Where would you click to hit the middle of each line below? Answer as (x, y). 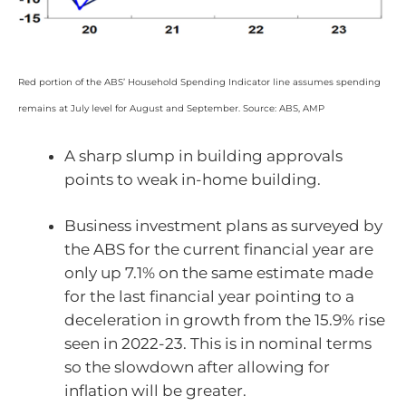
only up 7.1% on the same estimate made (219, 273)
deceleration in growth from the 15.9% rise (225, 320)
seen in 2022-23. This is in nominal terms (218, 344)
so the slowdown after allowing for (197, 367)
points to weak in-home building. (193, 179)
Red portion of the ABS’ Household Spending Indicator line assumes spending (199, 82)
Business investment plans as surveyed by (223, 226)
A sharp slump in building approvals (203, 155)
